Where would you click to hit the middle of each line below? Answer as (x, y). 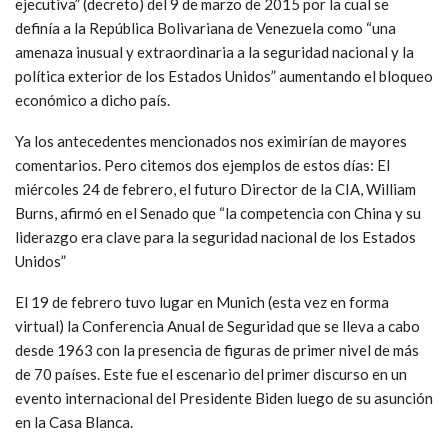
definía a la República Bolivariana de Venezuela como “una (205, 27)
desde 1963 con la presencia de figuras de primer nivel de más (217, 349)
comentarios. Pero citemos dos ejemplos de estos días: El (202, 164)
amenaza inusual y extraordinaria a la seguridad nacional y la (214, 51)
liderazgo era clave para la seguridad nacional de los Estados (215, 236)
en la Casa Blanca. (74, 421)
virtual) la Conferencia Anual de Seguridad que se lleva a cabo (217, 325)
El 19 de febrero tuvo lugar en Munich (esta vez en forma (202, 301)
